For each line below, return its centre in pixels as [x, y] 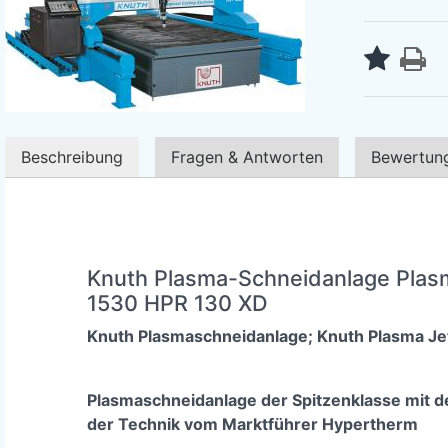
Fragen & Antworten [247, 156]
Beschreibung [72, 156]
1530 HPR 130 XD [177, 302]
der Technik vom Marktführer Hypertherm [252, 423]
